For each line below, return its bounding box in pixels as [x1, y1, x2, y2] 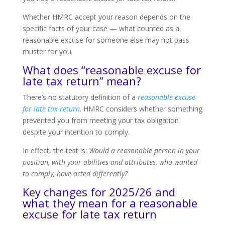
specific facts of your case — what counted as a [22, 24, 179, 33]
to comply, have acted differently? [22, 169, 128, 178]
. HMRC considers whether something [79, 104, 202, 114]
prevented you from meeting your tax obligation [22, 116, 179, 125]
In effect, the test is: [22, 146, 89, 155]
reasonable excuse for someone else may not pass [22, 35, 189, 45]
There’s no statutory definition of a [22, 92, 138, 102]
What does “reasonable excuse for [22, 62, 201, 77]
